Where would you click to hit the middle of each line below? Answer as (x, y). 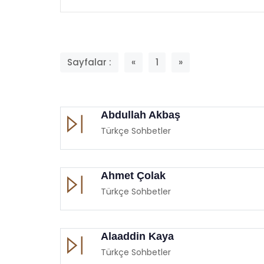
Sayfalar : (89, 62)
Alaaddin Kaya (137, 236)
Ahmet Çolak (133, 175)
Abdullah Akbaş (141, 115)
